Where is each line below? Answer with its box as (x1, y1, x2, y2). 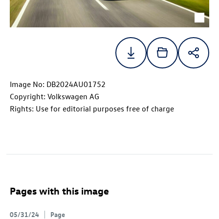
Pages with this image (10, 184, 109, 197)
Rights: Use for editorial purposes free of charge (10, 104, 174, 114)
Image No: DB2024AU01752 (10, 79, 106, 89)
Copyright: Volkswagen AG (10, 91, 99, 102)
